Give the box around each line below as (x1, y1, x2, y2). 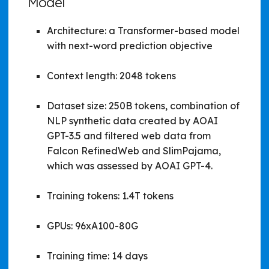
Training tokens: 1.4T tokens (47, 189, 174, 202)
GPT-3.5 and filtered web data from (47, 129, 211, 142)
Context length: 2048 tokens (47, 69, 176, 82)
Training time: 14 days (47, 249, 148, 262)
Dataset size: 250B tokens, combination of (47, 99, 240, 112)
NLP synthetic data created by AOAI (47, 114, 218, 127)
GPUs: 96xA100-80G (47, 219, 138, 232)
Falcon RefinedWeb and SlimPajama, (47, 144, 221, 157)
